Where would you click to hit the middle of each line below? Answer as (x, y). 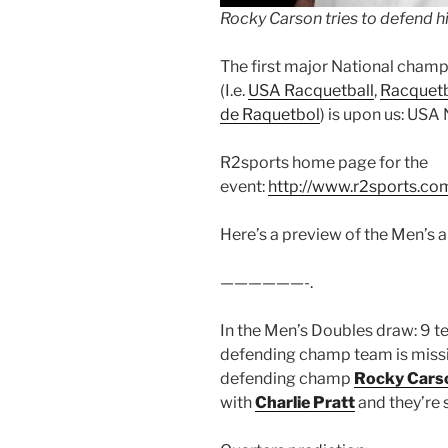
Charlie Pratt (305, 402)
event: (244, 186)
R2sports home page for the (324, 162)
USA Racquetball (311, 90)
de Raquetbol (270, 114)
